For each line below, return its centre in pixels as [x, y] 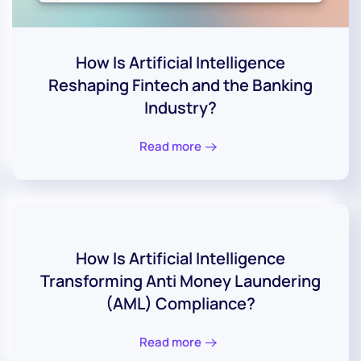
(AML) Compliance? [180, 303]
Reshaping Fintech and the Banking [180, 85]
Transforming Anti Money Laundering [180, 280]
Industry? [180, 108]
